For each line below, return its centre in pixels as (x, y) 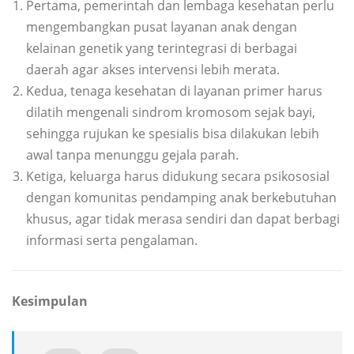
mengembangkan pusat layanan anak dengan (162, 26)
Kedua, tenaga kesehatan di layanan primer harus (174, 90)
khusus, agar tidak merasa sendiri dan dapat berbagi (183, 218)
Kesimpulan (50, 301)
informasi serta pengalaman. (112, 240)
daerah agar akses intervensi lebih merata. (153, 69)
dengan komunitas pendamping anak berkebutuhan (181, 197)
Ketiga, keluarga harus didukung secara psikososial (178, 176)
